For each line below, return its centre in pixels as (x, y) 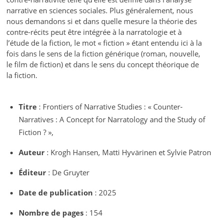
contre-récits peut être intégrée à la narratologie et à (94, 32)
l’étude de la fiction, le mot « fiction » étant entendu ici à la (104, 42)
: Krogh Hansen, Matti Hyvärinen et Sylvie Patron (128, 152)
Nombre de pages (51, 212)
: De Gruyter (68, 172)
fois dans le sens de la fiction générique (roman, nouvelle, (103, 53)
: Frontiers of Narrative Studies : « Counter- (110, 106)
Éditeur (33, 172)
